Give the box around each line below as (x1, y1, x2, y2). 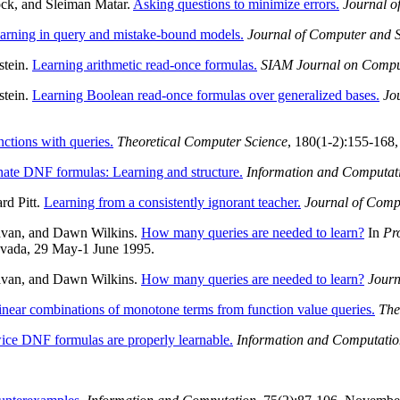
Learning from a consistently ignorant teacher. (44, 195, 301, 211)
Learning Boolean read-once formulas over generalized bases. (32, 87, 379, 104)
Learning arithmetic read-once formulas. (32, 57, 257, 73)
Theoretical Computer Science (117, 134, 287, 150)
